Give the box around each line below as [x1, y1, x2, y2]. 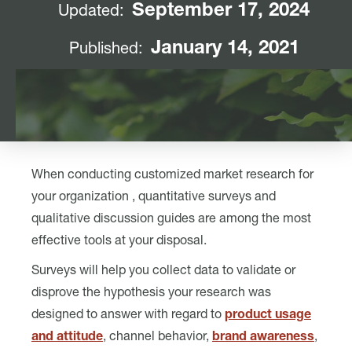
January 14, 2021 [150, 40, 299, 59]
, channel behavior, [103, 332, 212, 344]
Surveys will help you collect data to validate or [31, 266, 295, 278]
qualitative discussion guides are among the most [31, 214, 311, 226]
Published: [68, 42, 143, 58]
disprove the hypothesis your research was [31, 288, 271, 300]
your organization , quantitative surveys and [31, 192, 276, 204]
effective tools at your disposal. [31, 236, 207, 248]
